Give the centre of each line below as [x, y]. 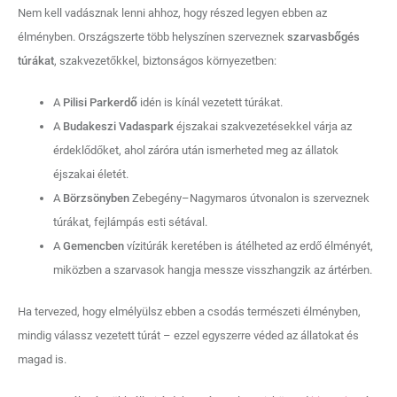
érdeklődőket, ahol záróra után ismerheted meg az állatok [196, 150]
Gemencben [93, 245]
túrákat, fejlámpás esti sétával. [130, 222]
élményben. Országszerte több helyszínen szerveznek [152, 36]
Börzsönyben [96, 198]
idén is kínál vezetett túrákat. [210, 102]
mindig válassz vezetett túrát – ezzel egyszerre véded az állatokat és [188, 335]
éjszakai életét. [91, 174]
